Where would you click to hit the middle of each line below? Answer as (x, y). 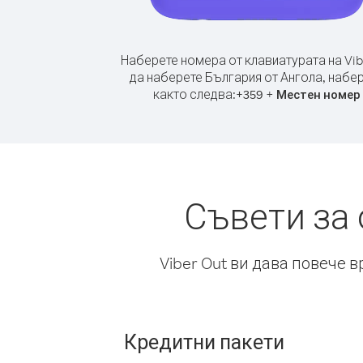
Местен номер (318, 94)
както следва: (194, 94)
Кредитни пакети (204, 341)
